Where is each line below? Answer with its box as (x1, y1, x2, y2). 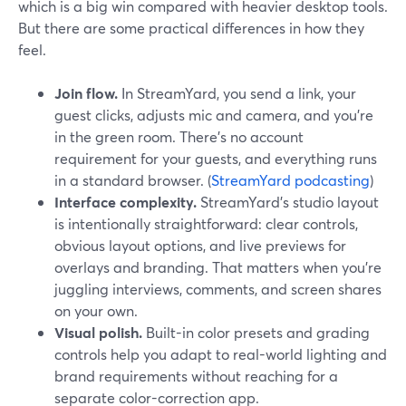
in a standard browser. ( (54, 170, 211, 189)
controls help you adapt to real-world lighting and (54, 344, 387, 363)
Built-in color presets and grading (142, 323, 370, 342)
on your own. (54, 301, 138, 320)
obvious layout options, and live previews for (54, 236, 346, 255)
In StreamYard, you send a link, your (118, 83, 356, 102)
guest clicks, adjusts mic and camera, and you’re (54, 105, 373, 124)
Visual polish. (54, 323, 142, 342)
